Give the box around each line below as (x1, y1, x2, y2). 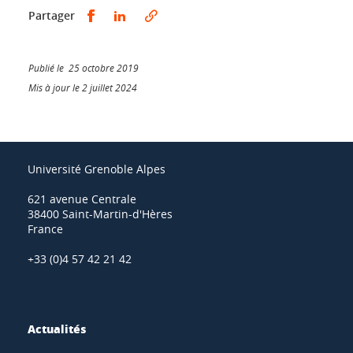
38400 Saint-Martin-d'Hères (28, 206, 173, 221)
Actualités (28, 321, 86, 336)
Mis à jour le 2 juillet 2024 (28, 81, 137, 94)
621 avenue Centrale (28, 191, 136, 206)
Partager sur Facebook (97, 7, 220, 22)
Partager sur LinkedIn (128, 7, 247, 22)
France (28, 221, 63, 236)
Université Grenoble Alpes (28, 162, 165, 176)
